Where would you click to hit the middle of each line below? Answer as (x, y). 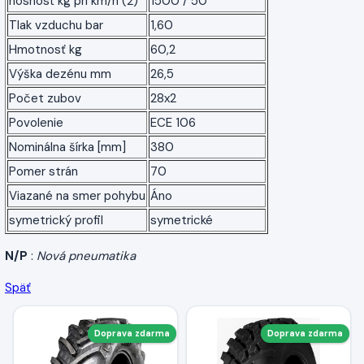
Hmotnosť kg (45, 49)
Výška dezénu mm (60, 74)
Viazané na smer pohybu (77, 195)
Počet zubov (45, 98)
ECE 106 (173, 122)
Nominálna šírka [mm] (67, 147)
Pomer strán (43, 171)
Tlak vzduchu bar (56, 25)
